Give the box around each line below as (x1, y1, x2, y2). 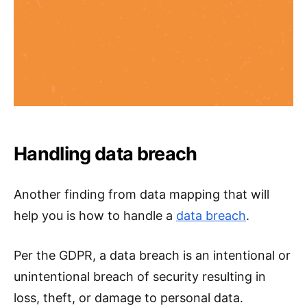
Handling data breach (14, 143, 197, 166)
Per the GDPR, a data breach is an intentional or (14, 248, 291, 263)
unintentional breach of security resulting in (14, 269, 266, 284)
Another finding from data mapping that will (14, 187, 269, 202)
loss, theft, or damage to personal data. (14, 291, 243, 306)
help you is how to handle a (14, 208, 176, 223)
